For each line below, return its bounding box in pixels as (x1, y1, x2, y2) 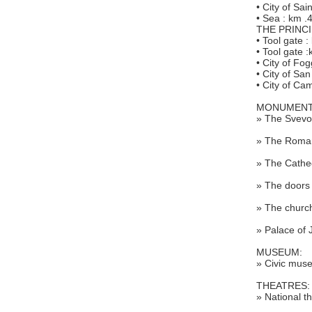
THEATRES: (256, 279, 310, 291)
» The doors (256, 179, 310, 191)
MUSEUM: (256, 246, 302, 258)
